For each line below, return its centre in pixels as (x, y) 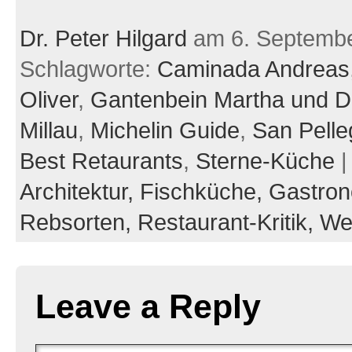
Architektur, (79, 192)
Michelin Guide (165, 130)
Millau (48, 130)
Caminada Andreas (253, 69)
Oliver (48, 100)
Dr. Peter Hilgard (103, 38)
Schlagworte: (88, 69)
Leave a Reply (148, 306)
